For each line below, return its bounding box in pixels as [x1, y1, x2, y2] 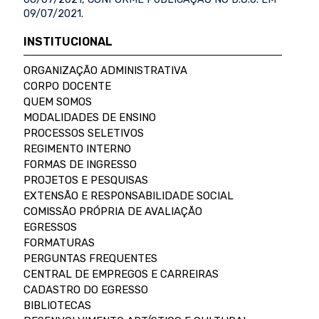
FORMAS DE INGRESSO [23, 158, 137, 172]
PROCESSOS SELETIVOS [23, 127, 144, 140]
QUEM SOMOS [23, 95, 92, 109]
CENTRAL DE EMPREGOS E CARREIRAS [23, 268, 219, 281]
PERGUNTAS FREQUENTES [23, 252, 157, 266]
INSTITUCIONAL [23, 35, 113, 49]
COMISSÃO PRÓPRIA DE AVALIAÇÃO [23, 205, 202, 219]
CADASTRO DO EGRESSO [23, 283, 148, 297]
